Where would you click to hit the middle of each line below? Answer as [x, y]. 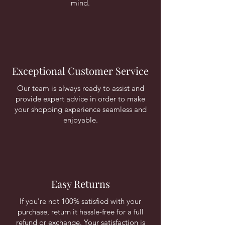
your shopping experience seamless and [80, 109]
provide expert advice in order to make [80, 99]
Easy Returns [80, 184]
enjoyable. [80, 120]
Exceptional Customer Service [80, 71]
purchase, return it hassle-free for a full [80, 212]
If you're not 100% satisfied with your [80, 201]
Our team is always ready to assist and [80, 88]
